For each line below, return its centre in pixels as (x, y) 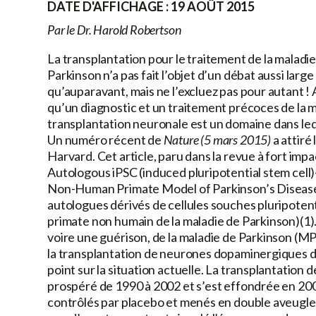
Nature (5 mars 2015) (218, 140)
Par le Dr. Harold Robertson (114, 30)
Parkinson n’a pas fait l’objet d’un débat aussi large (181, 75)
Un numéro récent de (105, 140)
